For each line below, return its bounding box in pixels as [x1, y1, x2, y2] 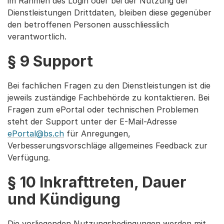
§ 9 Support [7, 52, 93, 70]
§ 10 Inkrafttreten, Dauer [7, 173, 186, 191]
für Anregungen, [64, 128, 130, 138]
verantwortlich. [7, 31, 66, 41]
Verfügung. [7, 152, 50, 162]
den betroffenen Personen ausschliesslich [7, 19, 169, 29]
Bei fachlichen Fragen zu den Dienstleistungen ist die [7, 80, 210, 90]
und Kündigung [7, 190, 120, 208]
